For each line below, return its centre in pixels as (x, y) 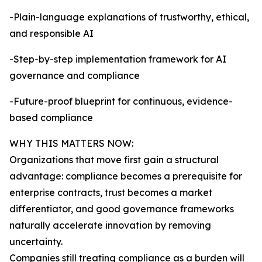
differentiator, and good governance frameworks (122, 209)
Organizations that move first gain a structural (114, 160)
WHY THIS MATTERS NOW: (71, 144)
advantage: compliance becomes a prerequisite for (126, 176)
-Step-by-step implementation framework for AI (118, 59)
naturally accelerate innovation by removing (110, 225)
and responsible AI (51, 34)
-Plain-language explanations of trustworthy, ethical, (129, 17)
